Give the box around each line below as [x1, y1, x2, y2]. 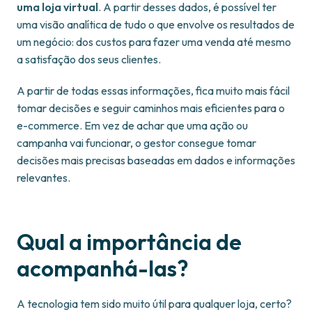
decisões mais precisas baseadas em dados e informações [17, 153, 295, 168]
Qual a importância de [17, 228, 242, 256]
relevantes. [17, 171, 70, 185]
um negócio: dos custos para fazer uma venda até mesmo [17, 35, 291, 49]
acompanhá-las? [17, 254, 189, 283]
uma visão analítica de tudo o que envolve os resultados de [17, 17, 295, 32]
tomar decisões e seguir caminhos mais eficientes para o [17, 101, 285, 116]
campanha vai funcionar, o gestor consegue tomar [17, 136, 256, 150]
